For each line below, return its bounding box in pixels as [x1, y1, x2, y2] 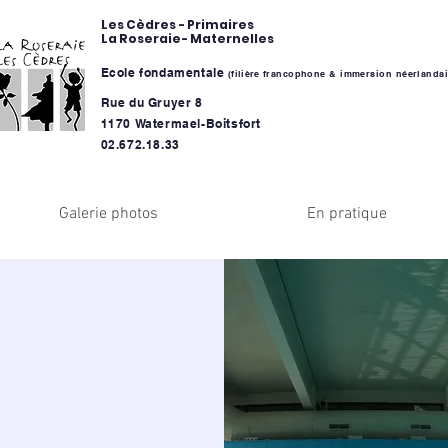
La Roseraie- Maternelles [100, 30, 274, 47]
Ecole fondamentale [100, 65, 229, 80]
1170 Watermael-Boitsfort [100, 116, 262, 131]
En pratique [306, 204, 387, 224]
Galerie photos [59, 204, 158, 224]
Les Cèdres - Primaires [100, 16, 254, 33]
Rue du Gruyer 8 [100, 95, 203, 110]
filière [231, 68, 260, 79]
